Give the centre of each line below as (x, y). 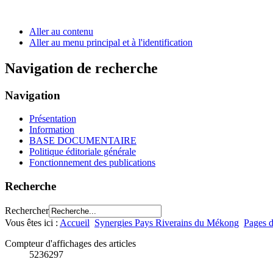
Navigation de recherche (81, 68)
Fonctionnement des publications (92, 163)
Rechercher (27, 210)
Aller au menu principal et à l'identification (111, 42)
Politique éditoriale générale (83, 152)
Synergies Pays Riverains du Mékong (167, 222)
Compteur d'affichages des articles (70, 243)
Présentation (53, 119)
